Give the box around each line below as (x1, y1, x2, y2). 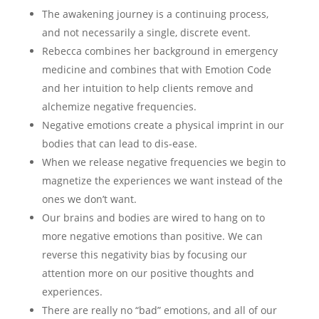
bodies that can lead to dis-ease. (41, 137, 200, 150)
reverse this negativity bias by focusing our (41, 248, 247, 261)
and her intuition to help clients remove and (41, 81, 253, 95)
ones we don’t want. (41, 192, 137, 206)
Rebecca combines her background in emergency (41, 44, 278, 58)
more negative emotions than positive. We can (41, 229, 263, 243)
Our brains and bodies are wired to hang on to (41, 211, 265, 224)
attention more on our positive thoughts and (41, 266, 254, 280)
